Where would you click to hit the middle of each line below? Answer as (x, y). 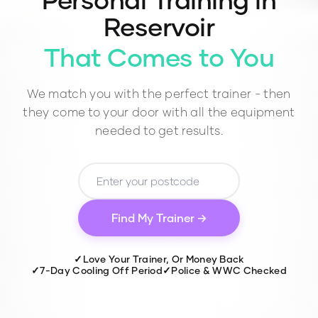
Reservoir (159, 26)
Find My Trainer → (159, 218)
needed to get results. (159, 131)
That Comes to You (159, 57)
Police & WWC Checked (229, 270)
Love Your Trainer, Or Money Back (163, 259)
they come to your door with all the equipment (159, 112)
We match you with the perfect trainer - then (159, 94)
